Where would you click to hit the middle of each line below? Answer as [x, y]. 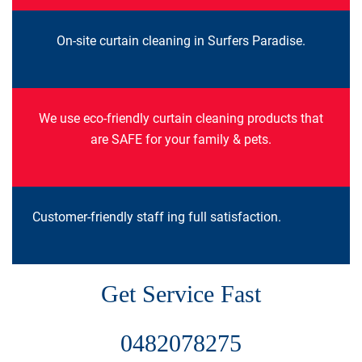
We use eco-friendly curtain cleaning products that [181, 118]
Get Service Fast [181, 293]
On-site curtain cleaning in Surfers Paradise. [181, 40]
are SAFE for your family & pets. [181, 139]
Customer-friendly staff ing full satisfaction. [156, 217]
